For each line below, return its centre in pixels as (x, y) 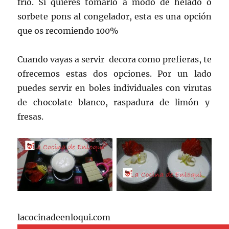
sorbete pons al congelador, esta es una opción (114, 16)
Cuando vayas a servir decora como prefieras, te (114, 59)
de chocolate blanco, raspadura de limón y (114, 102)
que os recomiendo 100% (68, 30)
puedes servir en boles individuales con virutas (114, 88)
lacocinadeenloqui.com (64, 217)
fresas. (31, 116)
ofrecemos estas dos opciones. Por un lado (114, 73)
